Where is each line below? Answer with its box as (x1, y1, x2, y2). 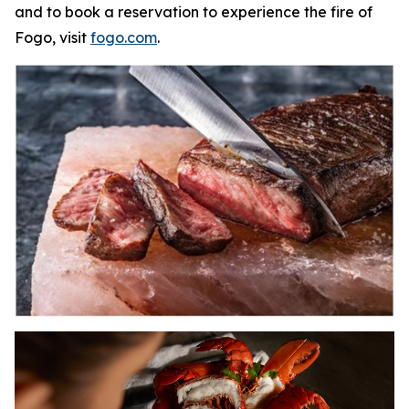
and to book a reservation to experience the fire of (15, 3, 372, 21)
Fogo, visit (15, 28, 90, 47)
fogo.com (90, 28, 157, 47)
